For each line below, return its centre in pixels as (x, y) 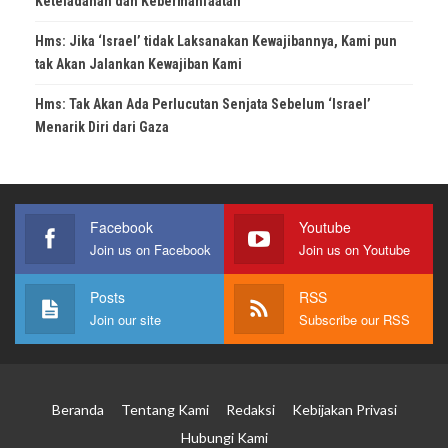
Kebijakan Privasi (344, 409)
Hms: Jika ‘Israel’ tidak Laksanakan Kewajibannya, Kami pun (216, 40)
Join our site (125, 319)
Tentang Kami (164, 409)
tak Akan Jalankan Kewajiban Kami (138, 63)
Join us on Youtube (354, 249)
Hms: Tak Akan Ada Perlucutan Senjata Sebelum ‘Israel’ (203, 103)
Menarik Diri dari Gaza (102, 126)
